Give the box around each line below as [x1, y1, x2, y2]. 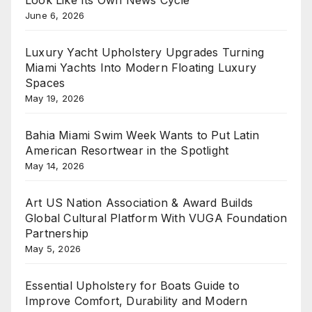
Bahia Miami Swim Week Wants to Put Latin [25, 128, 260, 143]
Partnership [25, 226, 89, 241]
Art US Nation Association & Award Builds [25, 196, 253, 210]
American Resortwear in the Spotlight [25, 143, 229, 158]
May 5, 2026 [25, 243, 81, 255]
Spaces [25, 76, 65, 91]
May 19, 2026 [25, 93, 85, 104]
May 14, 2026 [25, 160, 85, 172]
